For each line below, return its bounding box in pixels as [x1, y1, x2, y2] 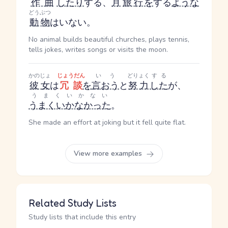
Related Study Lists [28, 197, 117, 209]
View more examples [74, 149, 144, 158]
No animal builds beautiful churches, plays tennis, [28, 35, 189, 44]
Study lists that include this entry [28, 212, 136, 222]
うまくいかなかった [28, 99, 111, 111]
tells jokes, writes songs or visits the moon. [28, 45, 168, 54]
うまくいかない [32, 92, 108, 99]
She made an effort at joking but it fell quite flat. [28, 118, 186, 127]
